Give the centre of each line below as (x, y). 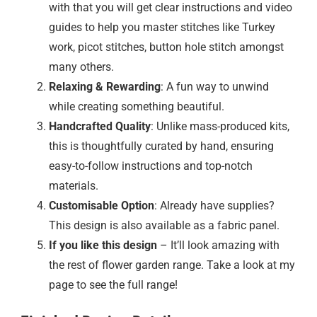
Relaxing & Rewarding (105, 86)
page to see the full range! (113, 284)
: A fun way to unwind (215, 86)
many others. (81, 67)
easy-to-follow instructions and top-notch (151, 166)
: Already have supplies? (214, 205)
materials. (74, 185)
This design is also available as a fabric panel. (164, 225)
